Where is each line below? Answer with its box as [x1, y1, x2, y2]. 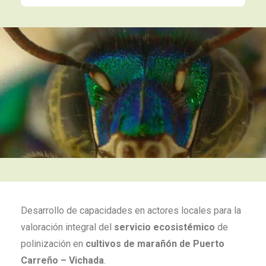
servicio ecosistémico [114, 221, 215, 233]
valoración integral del [21, 221, 114, 233]
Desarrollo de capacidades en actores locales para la [21, 205, 241, 216]
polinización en [21, 238, 85, 249]
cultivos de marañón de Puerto [85, 238, 224, 249]
